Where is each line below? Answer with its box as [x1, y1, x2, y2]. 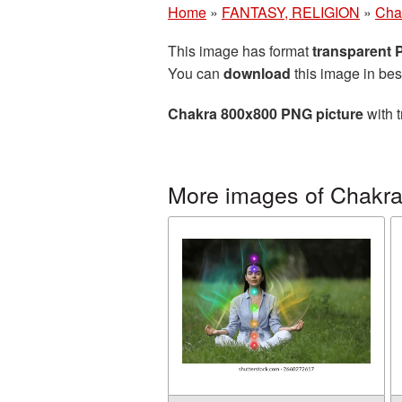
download [223, 63, 291, 83]
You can [168, 63, 223, 83]
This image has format [168, 40, 312, 61]
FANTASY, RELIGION [222, 2, 360, 22]
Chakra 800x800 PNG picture [168, 103, 363, 124]
